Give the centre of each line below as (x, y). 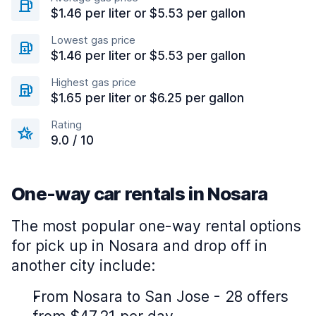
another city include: (83, 266)
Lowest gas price (93, 40)
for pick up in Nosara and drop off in (139, 246)
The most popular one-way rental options (156, 226)
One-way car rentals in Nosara (140, 194)
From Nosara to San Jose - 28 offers (160, 297)
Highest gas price (93, 82)
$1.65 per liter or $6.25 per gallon (147, 98)
